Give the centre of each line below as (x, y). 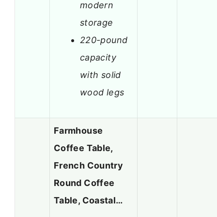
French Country (89, 166)
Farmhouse (78, 131)
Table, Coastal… (88, 201)
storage (97, 22)
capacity (98, 57)
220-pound (104, 40)
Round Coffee (84, 183)
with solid (101, 75)
